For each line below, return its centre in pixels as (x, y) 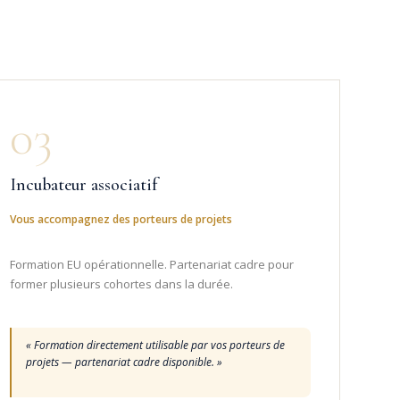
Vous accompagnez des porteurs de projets (121, 219)
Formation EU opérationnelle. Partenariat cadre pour (151, 264)
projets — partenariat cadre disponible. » (124, 362)
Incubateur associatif (83, 184)
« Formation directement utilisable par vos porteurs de (155, 345)
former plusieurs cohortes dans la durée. (121, 283)
